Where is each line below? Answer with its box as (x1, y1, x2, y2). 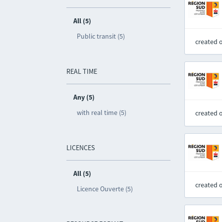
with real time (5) (77, 108, 127, 117)
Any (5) (73, 93, 95, 102)
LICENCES (66, 143, 95, 152)
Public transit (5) (77, 32, 125, 41)
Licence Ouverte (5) (77, 184, 133, 193)
